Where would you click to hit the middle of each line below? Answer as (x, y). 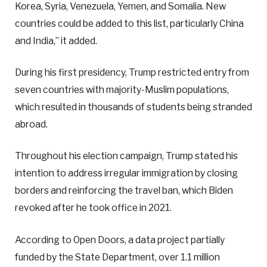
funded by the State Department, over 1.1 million (117, 257)
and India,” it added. (56, 41)
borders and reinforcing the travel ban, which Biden (124, 191)
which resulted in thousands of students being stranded (133, 107)
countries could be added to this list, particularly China (129, 24)
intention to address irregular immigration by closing (126, 173)
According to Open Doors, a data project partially (120, 240)
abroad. (31, 125)
